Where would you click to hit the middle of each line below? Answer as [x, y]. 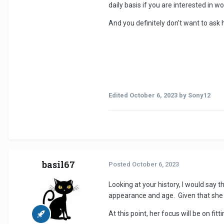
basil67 [58, 165]
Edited [119, 95]
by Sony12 [194, 95]
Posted [120, 164]
